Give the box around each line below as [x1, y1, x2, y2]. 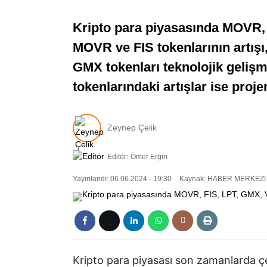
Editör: [107, 152, 128, 161]
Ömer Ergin [131, 152, 167, 161]
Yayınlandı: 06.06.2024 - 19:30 [73, 175, 172, 184]
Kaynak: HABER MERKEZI [178, 175, 266, 184]
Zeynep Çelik [107, 123, 157, 133]
